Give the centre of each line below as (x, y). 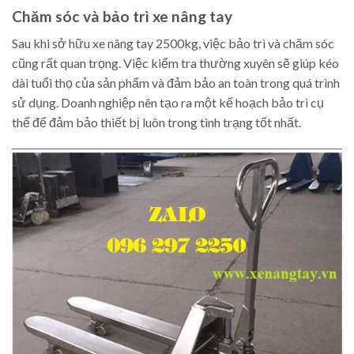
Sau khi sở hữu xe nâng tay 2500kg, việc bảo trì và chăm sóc (173, 43)
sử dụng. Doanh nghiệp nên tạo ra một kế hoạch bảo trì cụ (168, 103)
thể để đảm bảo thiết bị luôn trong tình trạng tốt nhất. (156, 122)
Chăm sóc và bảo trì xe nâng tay (122, 16)
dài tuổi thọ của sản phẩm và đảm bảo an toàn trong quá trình (176, 83)
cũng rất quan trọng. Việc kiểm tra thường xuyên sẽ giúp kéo (175, 63)
